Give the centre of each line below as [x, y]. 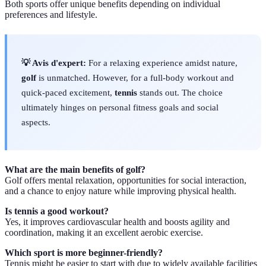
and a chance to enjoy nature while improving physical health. [121, 191]
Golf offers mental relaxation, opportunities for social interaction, [126, 180]
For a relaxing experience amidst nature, [162, 62]
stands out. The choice [180, 92]
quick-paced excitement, [68, 92]
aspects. [36, 122]
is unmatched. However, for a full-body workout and [135, 77]
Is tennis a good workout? [57, 211]
